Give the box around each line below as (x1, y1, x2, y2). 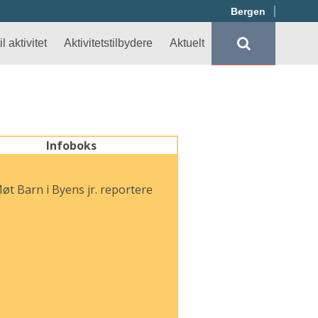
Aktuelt (170, 37, 204, 49)
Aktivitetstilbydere (64, 37, 153, 49)
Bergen (231, 6, 265, 17)
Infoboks (45, 138, 97, 153)
